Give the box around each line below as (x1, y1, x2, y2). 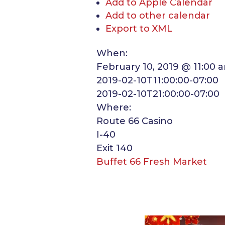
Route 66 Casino (96, 116, 173, 127)
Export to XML (105, 23, 172, 34)
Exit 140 (96, 143, 133, 154)
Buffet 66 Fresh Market (96, 156, 207, 167)
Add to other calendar (105, 10, 210, 21)
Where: (96, 102, 131, 113)
